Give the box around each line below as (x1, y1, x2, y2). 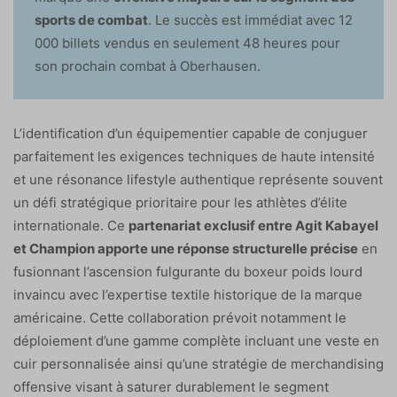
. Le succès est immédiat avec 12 (148, 11, 353, 28)
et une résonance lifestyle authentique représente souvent (13, 170, 383, 188)
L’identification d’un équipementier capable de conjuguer (13, 124, 368, 142)
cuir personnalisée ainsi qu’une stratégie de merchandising (13, 354, 384, 372)
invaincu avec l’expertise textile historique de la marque (13, 285, 362, 303)
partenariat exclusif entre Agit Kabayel (128, 216, 378, 234)
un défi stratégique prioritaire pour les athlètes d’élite (13, 193, 347, 211)
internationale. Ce (13, 216, 128, 234)
